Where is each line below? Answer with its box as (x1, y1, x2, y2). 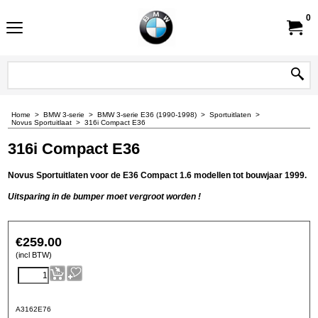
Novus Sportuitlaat (11, 119, 72, 126)
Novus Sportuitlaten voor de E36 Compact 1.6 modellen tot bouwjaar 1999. (8, 170, 307, 180)
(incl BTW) (16, 251, 52, 259)
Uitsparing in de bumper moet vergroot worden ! (8, 191, 201, 202)
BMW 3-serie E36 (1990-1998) (97, 111, 197, 119)
